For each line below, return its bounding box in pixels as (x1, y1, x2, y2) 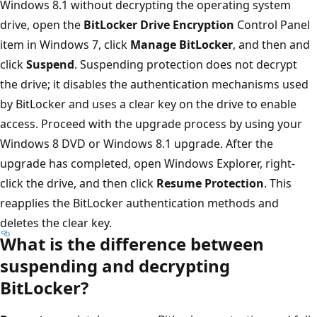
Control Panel (234, 16, 310, 33)
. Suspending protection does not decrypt (74, 56, 297, 72)
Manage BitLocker (130, 36, 233, 52)
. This (264, 175, 292, 191)
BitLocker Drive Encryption (83, 16, 234, 33)
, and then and (233, 36, 310, 52)
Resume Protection (156, 175, 264, 191)
